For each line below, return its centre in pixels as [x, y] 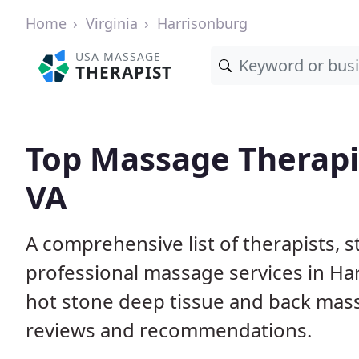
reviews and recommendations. [169, 330]
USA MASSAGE [119, 56]
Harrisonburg [202, 23]
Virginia [112, 23]
